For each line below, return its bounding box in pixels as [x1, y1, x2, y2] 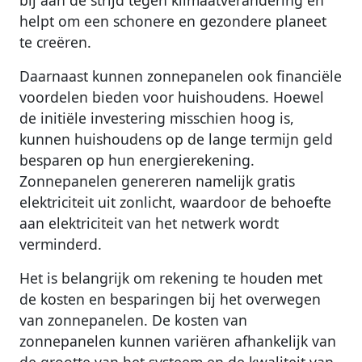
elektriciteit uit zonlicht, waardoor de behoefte [19, 192, 331, 213]
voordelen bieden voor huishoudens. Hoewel [19, 87, 324, 107]
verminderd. [19, 234, 102, 255]
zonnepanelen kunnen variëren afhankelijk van [19, 331, 336, 351]
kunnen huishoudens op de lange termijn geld [19, 129, 333, 149]
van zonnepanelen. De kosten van [19, 310, 247, 330]
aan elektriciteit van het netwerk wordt [19, 213, 279, 234]
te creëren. [19, 32, 91, 53]
